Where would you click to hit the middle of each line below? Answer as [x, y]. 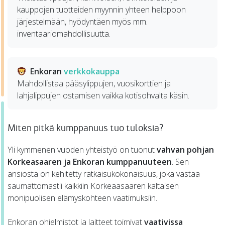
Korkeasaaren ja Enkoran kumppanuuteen [90, 162]
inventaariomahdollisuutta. [64, 33]
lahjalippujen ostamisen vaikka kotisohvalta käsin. [103, 96]
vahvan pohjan [185, 150]
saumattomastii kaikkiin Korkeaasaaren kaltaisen [93, 186]
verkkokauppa [92, 72]
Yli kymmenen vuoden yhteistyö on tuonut [82, 150]
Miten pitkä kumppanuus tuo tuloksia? [85, 128]
